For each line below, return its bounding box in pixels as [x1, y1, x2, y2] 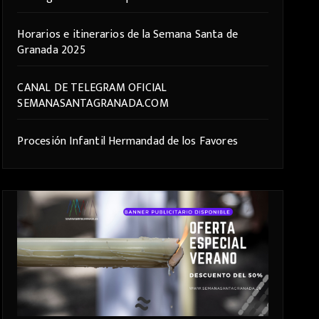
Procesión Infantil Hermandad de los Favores [17, 132, 238, 151]
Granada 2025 [17, 41, 85, 60]
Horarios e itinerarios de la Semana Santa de [17, 25, 239, 44]
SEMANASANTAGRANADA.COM [17, 94, 169, 113]
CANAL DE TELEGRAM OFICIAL [17, 78, 167, 98]
